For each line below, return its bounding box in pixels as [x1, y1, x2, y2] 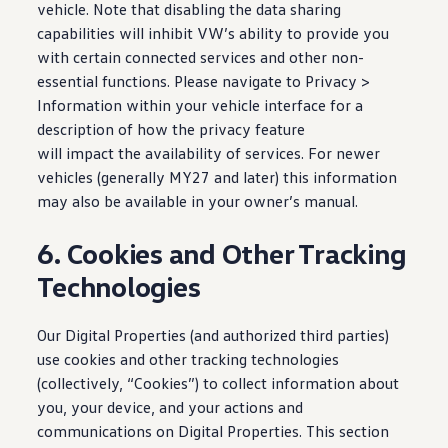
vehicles [37, 167, 94, 187]
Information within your [37, 95, 208, 115]
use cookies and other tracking [37, 349, 248, 369]
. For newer [301, 143, 381, 163]
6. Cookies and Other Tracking [37, 236, 407, 270]
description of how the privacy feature [37, 119, 306, 139]
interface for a [260, 95, 364, 115]
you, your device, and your [37, 397, 221, 417]
